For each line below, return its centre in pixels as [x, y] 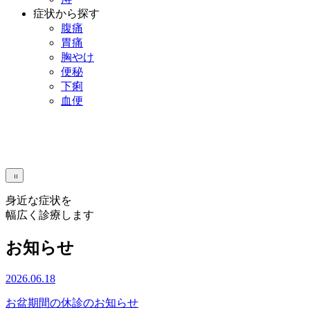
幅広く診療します [50, 215]
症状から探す [66, 13]
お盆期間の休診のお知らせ [72, 302]
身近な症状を [39, 200]
